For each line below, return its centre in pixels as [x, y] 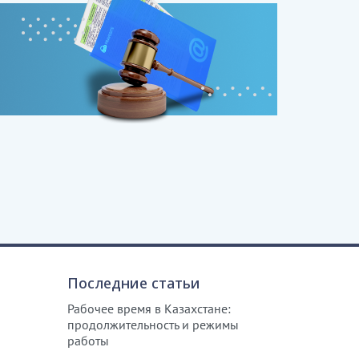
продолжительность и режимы [153, 324]
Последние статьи [134, 282]
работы [89, 340]
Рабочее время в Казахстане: [149, 308]
